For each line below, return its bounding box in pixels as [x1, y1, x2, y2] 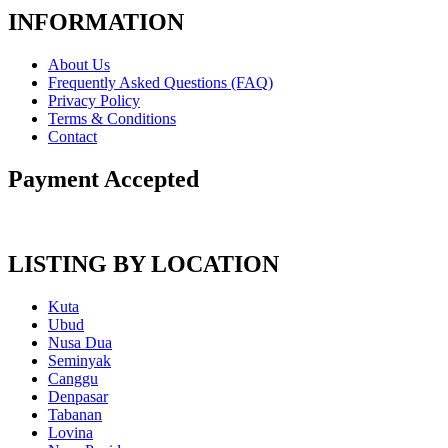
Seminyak [48, 351, 111, 369]
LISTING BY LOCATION [8, 250, 279, 277]
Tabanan [48, 405, 102, 423]
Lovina [48, 423, 93, 441]
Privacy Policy [48, 91, 140, 109]
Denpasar [48, 387, 108, 405]
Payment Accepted [8, 165, 199, 192]
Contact [48, 127, 97, 145]
